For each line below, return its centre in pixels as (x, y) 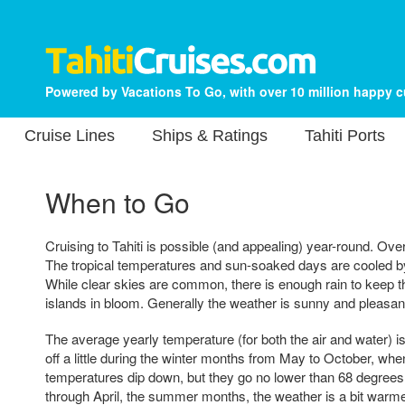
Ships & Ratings (210, 136)
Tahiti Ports (345, 136)
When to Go (118, 202)
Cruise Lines (70, 136)
